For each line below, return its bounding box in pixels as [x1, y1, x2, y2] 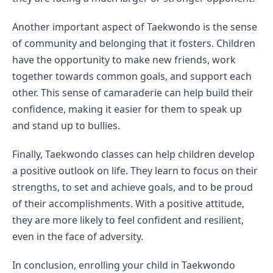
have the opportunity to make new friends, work [12, 53, 236, 66]
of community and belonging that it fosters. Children [12, 37, 255, 50]
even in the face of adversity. [12, 230, 143, 243]
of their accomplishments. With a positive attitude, [12, 197, 244, 210]
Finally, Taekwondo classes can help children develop [12, 147, 255, 161]
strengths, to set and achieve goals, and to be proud [12, 180, 253, 194]
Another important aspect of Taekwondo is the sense [12, 20, 257, 34]
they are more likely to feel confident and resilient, [12, 213, 244, 227]
